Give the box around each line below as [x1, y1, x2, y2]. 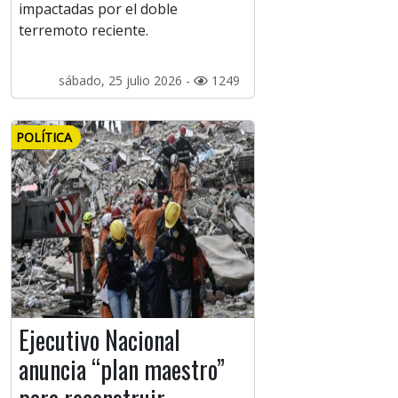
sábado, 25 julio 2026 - [58, 72, 194, 90]
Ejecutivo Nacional [19, 322, 180, 359]
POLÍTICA [16, 129, 72, 147]
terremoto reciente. [19, 20, 148, 41]
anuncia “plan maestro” [19, 351, 225, 388]
